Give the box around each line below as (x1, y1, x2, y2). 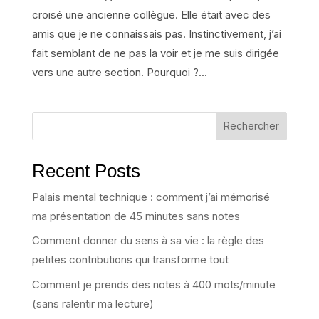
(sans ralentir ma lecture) (31, 296, 154, 310)
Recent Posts (31, 159, 140, 182)
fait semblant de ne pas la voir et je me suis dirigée (31, 46, 279, 60)
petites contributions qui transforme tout (31, 253, 229, 267)
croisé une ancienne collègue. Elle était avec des (31, 7, 271, 21)
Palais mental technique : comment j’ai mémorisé (31, 189, 270, 204)
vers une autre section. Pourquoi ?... (31, 65, 207, 79)
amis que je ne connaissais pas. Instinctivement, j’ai (31, 26, 281, 41)
